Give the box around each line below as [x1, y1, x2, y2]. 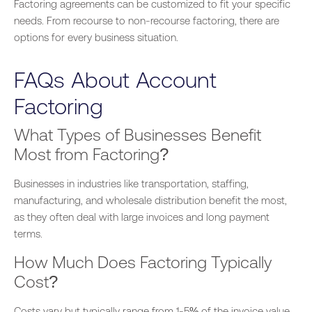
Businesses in [14, 178, 77, 190]
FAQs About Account [14, 67, 217, 93]
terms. [14, 228, 42, 240]
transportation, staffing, [139, 178, 249, 190]
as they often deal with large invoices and [14, 211, 206, 224]
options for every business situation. [14, 31, 178, 44]
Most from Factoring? [14, 145, 169, 164]
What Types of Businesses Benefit [14, 125, 261, 145]
